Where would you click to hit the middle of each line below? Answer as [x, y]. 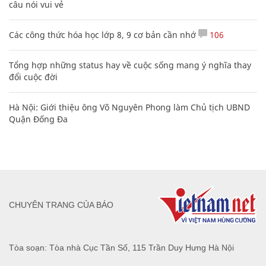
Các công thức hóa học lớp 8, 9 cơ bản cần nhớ [102, 34]
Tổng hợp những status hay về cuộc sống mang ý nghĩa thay [130, 65]
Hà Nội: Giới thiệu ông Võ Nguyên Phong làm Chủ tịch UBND [129, 107]
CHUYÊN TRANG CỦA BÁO [61, 205]
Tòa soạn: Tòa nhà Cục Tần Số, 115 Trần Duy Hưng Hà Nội [121, 247]
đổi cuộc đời [33, 77]
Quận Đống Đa [38, 119]
